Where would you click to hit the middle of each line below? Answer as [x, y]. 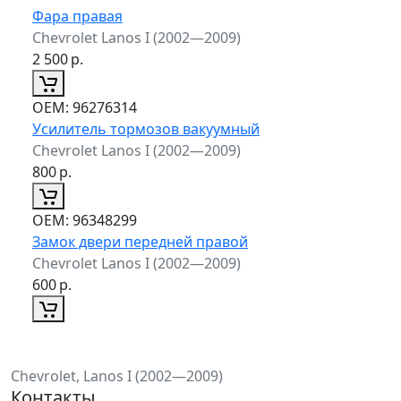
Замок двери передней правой [140, 241]
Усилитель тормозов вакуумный [146, 128]
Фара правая [77, 16]
